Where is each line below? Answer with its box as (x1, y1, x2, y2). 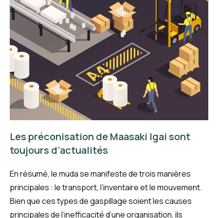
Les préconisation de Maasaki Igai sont (10, 129, 190, 143)
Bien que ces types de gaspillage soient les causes (10, 195, 192, 206)
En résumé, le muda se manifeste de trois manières (10, 168, 191, 179)
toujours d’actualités (10, 143, 108, 157)
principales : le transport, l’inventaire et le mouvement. (10, 182, 202, 193)
